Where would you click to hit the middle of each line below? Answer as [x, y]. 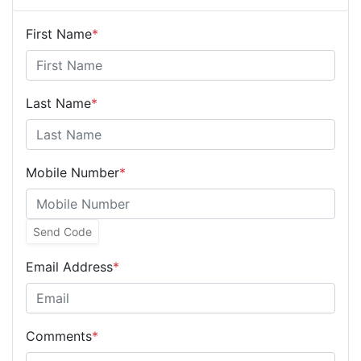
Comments [59, 336]
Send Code [62, 231]
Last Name [58, 103]
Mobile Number [73, 172]
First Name [59, 33]
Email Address [69, 266]
